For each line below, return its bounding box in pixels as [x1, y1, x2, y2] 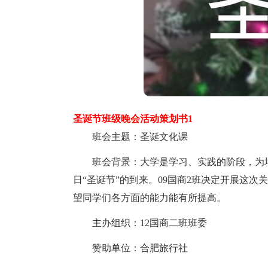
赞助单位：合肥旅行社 [73, 243, 188, 253]
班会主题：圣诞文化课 [73, 132, 188, 142]
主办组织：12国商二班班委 [73, 218, 207, 228]
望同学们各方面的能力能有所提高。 [73, 193, 226, 203]
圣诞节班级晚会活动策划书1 [73, 114, 193, 124]
